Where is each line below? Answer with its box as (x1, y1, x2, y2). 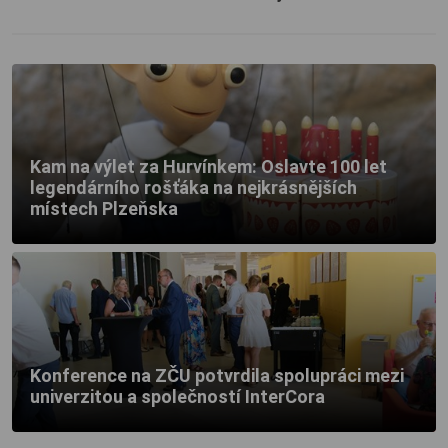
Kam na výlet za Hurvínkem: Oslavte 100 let (30, 155, 387, 177)
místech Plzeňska (30, 197, 178, 219)
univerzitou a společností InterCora (30, 385, 325, 407)
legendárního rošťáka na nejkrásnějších (30, 176, 357, 198)
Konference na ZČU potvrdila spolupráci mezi (30, 364, 404, 386)
